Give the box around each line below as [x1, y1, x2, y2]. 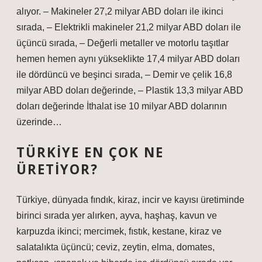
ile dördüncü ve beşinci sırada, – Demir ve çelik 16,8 [16, 70, 232, 80]
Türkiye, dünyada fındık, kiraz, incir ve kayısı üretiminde [16, 195, 244, 205]
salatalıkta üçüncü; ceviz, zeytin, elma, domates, [16, 242, 215, 252]
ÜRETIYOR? [16, 160, 98, 178]
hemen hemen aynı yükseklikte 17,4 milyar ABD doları [16, 54, 240, 64]
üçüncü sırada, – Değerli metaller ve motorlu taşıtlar [16, 38, 229, 48]
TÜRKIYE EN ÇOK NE [16, 143, 164, 161]
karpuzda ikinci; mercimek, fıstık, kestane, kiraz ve [16, 226, 222, 236]
